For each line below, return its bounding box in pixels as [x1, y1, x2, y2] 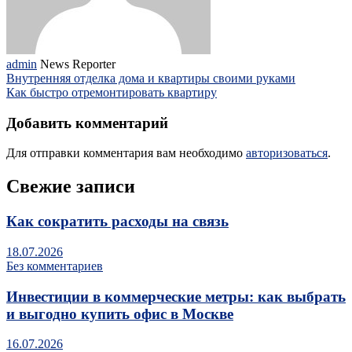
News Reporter [40, 57, 115, 71]
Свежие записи [6, 176, 135, 197]
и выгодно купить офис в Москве [6, 305, 233, 322]
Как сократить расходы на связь [6, 213, 229, 230]
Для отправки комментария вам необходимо [6, 146, 246, 160]
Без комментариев [6, 258, 103, 273]
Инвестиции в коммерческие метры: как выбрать [6, 288, 346, 305]
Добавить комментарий [6, 114, 168, 131]
